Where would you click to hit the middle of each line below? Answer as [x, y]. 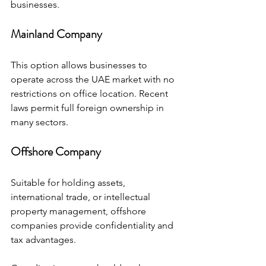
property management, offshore [80, 211]
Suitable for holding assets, [69, 183]
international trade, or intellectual [82, 197]
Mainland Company [56, 34]
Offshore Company [56, 152]
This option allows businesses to [80, 65]
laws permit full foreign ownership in [88, 108]
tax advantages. [43, 240]
